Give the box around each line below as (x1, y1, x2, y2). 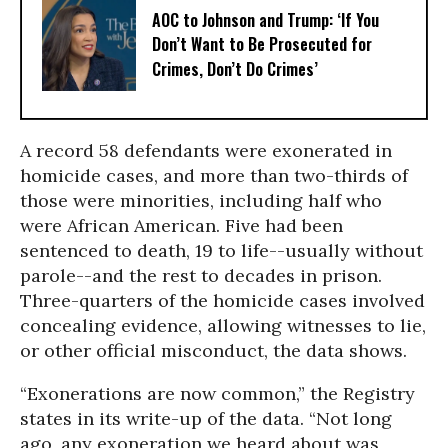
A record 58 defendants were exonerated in (20, 139, 392, 162)
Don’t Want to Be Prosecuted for (152, 32, 372, 57)
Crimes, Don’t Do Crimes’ (152, 57, 318, 82)
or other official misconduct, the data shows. (20, 339, 407, 362)
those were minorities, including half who (20, 189, 382, 212)
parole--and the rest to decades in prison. (20, 264, 382, 287)
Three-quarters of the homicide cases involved (20, 289, 425, 312)
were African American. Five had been (20, 214, 343, 237)
